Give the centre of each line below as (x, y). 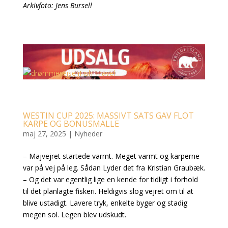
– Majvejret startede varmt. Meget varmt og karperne (111, 156)
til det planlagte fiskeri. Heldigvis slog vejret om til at (108, 191)
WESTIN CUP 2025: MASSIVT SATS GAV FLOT (108, 116)
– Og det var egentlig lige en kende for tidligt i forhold (110, 179)
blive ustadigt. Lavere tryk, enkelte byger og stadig (105, 203)
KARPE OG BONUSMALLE (71, 124)
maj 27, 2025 (44, 134)
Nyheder (88, 134)
